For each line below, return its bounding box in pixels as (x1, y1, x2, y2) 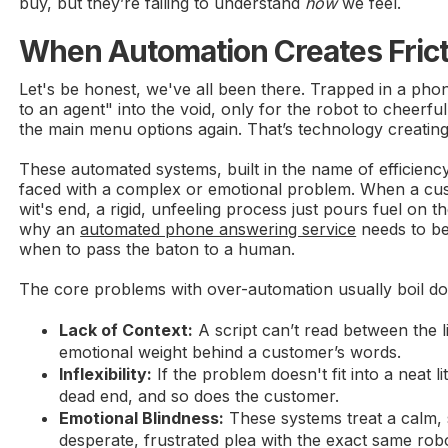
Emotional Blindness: (59, 407, 225, 428)
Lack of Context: (59, 319, 194, 340)
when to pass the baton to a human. (19, 238, 296, 259)
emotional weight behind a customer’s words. (59, 341, 402, 362)
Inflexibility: (59, 363, 153, 384)
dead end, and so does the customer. (59, 385, 340, 406)
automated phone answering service (80, 218, 357, 239)
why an (19, 218, 81, 239)
